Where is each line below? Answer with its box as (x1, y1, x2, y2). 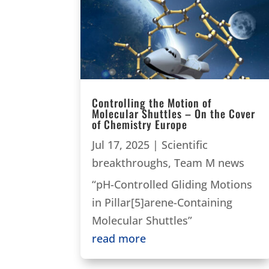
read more (92, 231, 147, 246)
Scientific (162, 137, 208, 152)
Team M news (174, 155, 245, 170)
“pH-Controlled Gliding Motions (92, 177, 253, 192)
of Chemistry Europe (92, 116, 188, 132)
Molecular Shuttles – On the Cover (92, 105, 256, 121)
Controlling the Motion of (92, 94, 212, 110)
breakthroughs (92, 155, 169, 170)
